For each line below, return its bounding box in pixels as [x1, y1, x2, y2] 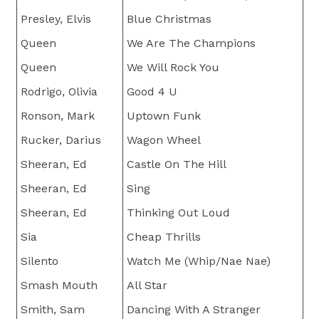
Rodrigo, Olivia [20, 85, 98, 99]
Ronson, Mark [20, 109, 95, 123]
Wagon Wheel [126, 133, 201, 147]
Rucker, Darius [20, 133, 101, 147]
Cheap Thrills [126, 230, 201, 244]
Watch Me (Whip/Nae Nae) [126, 254, 271, 268]
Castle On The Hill [126, 157, 226, 172]
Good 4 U [126, 85, 177, 99]
